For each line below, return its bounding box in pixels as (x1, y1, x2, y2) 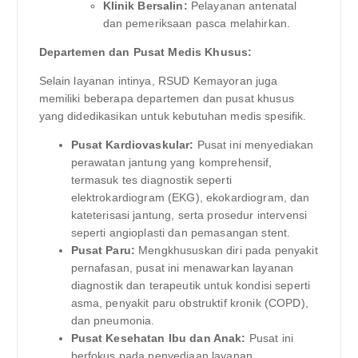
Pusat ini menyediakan (193, 138, 314, 152)
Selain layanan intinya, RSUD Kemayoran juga (38, 74, 278, 88)
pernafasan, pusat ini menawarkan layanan (70, 261, 294, 275)
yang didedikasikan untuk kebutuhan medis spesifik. (38, 109, 307, 123)
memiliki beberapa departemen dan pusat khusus (38, 92, 294, 105)
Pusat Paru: (70, 244, 136, 257)
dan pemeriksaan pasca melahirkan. (102, 16, 291, 30)
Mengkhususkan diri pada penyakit (135, 244, 318, 257)
